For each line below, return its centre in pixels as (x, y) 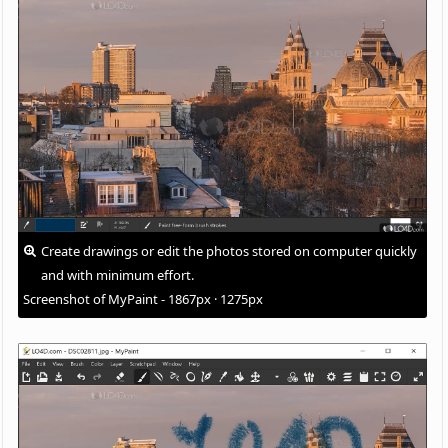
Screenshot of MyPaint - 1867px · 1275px (143, 298)
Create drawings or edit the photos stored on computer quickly (229, 250)
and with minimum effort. (118, 274)
